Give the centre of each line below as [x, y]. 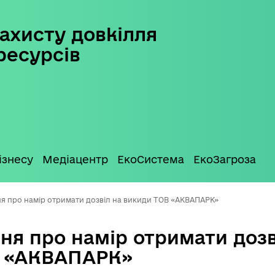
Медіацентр [75, 159]
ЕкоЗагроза [225, 159]
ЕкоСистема [151, 159]
